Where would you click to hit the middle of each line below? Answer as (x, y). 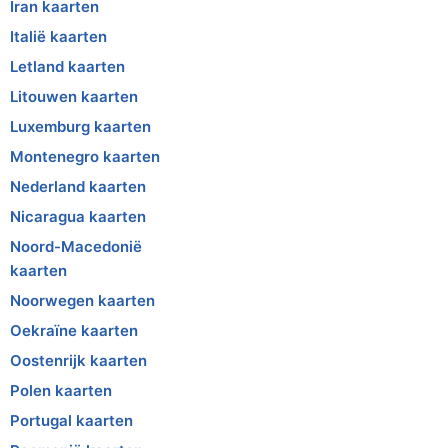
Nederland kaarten (78, 186)
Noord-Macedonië (76, 246)
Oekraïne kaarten (74, 330)
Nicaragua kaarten (78, 216)
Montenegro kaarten (85, 156)
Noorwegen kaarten (82, 300)
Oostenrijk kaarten (78, 360)
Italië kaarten (58, 36)
